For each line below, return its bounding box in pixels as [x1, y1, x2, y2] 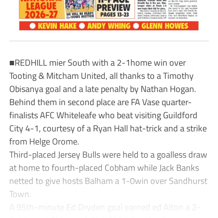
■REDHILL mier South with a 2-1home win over [9, 55, 186, 69]
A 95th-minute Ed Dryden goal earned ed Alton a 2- [9, 200, 200, 214]
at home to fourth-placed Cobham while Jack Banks [9, 160, 199, 174]
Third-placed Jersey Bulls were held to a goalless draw [9, 147, 207, 161]
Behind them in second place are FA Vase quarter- [9, 94, 192, 109]
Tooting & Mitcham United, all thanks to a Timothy [9, 68, 194, 82]
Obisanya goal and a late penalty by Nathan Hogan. [9, 81, 196, 95]
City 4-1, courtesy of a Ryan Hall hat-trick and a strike [9, 121, 207, 135]
